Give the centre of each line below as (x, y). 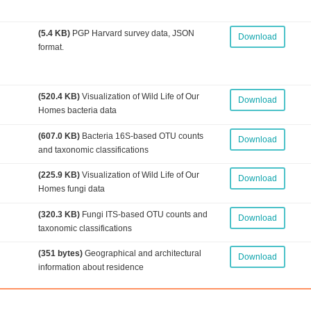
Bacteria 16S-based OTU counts (141, 136)
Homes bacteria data (77, 110)
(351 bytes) (60, 254)
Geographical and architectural (142, 254)
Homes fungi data (71, 189)
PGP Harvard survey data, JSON (132, 33)
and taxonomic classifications (93, 150)
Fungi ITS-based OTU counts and (143, 214)
